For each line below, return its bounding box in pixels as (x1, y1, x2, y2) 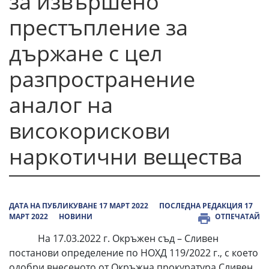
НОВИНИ (59, 211, 92, 222)
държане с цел (9, 38, 163, 68)
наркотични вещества (9, 142, 243, 171)
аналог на (9, 90, 113, 119)
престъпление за (9, 13, 188, 42)
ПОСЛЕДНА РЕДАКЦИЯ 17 (159, 201, 253, 211)
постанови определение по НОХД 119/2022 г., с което (9, 246, 258, 259)
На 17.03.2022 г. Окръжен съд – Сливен (9, 232, 219, 245)
